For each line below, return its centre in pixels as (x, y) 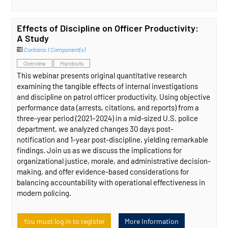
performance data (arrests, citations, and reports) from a (108, 107)
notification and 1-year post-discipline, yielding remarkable (113, 139)
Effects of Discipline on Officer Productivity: (108, 28)
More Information (152, 221)
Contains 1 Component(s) (55, 50)
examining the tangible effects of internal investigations (108, 86)
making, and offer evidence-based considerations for (103, 171)
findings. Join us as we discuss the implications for (99, 150)
